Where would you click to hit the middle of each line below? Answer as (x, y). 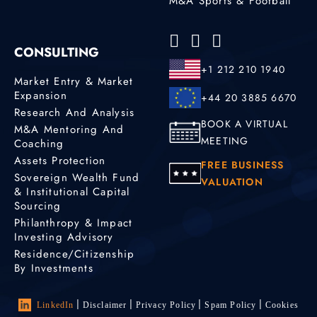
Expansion (41, 95)
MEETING (225, 140)
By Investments (54, 268)
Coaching (39, 143)
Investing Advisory (64, 237)
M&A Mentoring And (69, 129)
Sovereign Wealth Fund (77, 177)
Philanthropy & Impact (74, 223)
